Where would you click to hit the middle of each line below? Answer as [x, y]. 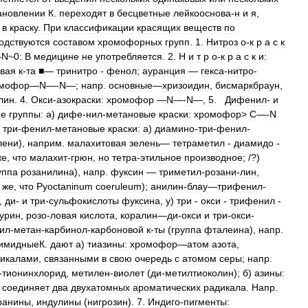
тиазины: [107, 244]
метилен [91, 273]
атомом [199, 259]
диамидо [254, 143]
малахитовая [97, 143]
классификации [99, 28]
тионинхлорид [34, 273]
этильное [161, 158]
